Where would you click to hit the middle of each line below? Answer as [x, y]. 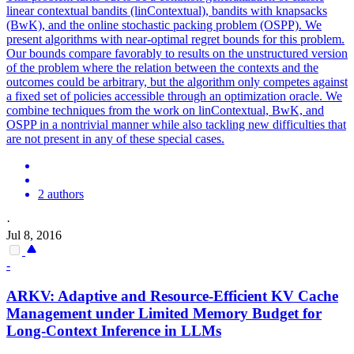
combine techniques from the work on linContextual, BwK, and [165, 111]
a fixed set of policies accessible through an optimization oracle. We [174, 96]
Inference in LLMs [159, 331]
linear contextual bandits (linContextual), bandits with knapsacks [167, 11]
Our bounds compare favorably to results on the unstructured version [177, 54]
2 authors [61, 194]
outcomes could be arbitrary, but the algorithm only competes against [177, 82]
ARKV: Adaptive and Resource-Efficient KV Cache [172, 296]
